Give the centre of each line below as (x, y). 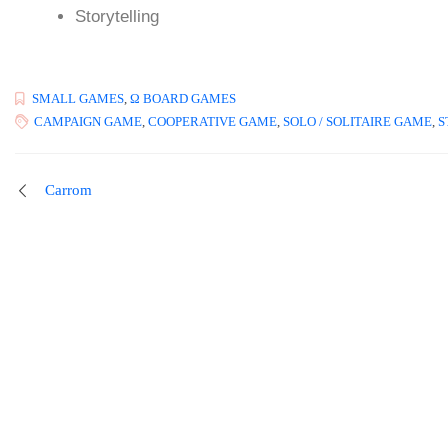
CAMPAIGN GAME (88, 122)
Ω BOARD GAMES (183, 99)
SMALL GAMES (78, 99)
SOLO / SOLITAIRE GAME (357, 122)
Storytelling (117, 16)
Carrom (68, 190)
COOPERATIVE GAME (212, 122)
